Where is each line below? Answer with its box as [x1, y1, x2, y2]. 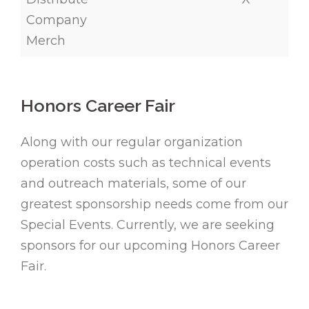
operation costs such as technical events [21, 155, 271, 171]
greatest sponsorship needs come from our [21, 197, 288, 212]
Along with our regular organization [21, 134, 243, 150]
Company [26, 12, 87, 28]
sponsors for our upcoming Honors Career [21, 238, 280, 254]
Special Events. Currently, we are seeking [21, 217, 275, 233]
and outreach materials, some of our [21, 176, 246, 192]
